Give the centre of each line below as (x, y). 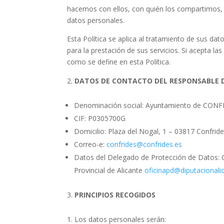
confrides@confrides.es (144, 144)
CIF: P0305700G (100, 118)
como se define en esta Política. (119, 62)
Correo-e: (90, 144)
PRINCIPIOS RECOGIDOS (115, 195)
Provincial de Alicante (109, 170)
